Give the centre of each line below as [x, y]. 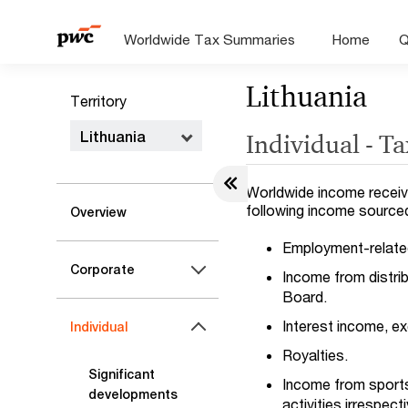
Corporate [102, 270]
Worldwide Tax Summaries [210, 39]
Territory [98, 101]
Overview [98, 212]
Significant [122, 374]
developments [133, 394]
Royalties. [316, 355]
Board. [305, 296]
